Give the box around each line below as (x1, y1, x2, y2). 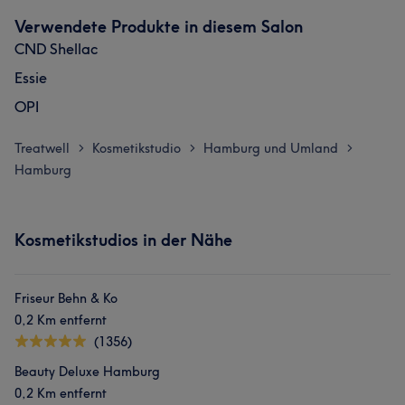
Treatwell (14, 140, 70, 156)
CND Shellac (14, 40, 98, 58)
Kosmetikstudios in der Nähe (14, 230, 232, 250)
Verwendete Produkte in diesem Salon (14, 16, 303, 37)
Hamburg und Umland (203, 140, 338, 156)
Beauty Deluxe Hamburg (14, 363, 160, 380)
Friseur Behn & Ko (14, 290, 118, 306)
